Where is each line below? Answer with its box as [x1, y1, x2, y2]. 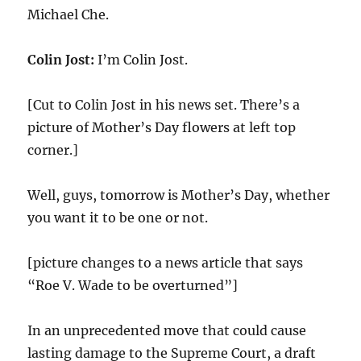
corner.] [27, 142, 79, 158]
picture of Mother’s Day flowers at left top [27, 119, 297, 135]
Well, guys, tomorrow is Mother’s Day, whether [27, 187, 330, 203]
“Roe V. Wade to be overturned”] [27, 277, 239, 293]
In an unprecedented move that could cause [27, 322, 307, 338]
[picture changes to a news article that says [27, 255, 304, 271]
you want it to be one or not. [27, 210, 209, 226]
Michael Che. [27, 6, 110, 23]
